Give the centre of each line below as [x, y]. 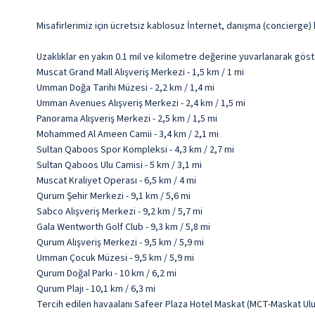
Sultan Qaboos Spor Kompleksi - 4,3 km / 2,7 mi [135, 150]
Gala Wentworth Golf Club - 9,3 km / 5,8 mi [123, 227]
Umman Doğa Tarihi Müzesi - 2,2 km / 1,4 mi [126, 88]
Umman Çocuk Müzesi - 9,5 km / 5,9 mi [115, 258]
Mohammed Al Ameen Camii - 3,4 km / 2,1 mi [128, 135]
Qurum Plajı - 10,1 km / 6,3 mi [96, 289]
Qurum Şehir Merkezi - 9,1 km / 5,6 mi [114, 197]
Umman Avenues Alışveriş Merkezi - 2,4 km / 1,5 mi [141, 104]
